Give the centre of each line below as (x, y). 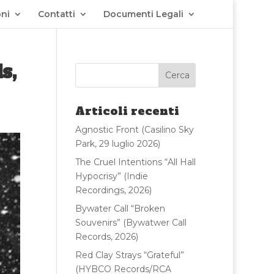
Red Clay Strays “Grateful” (130, 255)
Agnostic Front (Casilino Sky (135, 130)
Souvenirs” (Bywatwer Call (131, 223)
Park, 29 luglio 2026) (118, 144)
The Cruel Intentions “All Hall (136, 162)
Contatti (57, 14)
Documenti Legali (144, 14)
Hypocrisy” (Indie (112, 176)
